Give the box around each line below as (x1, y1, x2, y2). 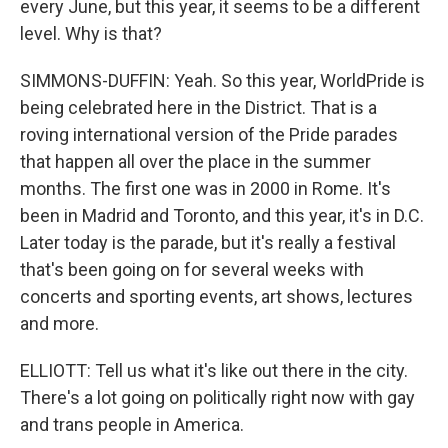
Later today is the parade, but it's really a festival (20, 232, 396, 253)
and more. (20, 313, 99, 334)
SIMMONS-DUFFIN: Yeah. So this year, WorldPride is (20, 70, 425, 91)
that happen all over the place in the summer (20, 151, 371, 172)
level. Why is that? (20, 23, 162, 44)
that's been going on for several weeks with (20, 259, 364, 280)
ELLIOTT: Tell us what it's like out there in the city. (20, 360, 408, 381)
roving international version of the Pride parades (20, 124, 398, 145)
